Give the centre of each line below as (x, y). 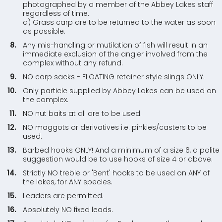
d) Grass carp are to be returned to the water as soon (119, 22)
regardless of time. (56, 13)
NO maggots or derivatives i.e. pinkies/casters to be (115, 127)
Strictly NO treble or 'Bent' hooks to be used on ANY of (116, 173)
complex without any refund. (73, 63)
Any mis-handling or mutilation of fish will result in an (115, 45)
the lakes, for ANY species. (68, 182)
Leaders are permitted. (63, 196)
